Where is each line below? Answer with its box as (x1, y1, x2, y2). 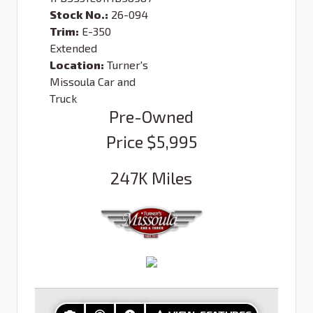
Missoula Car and (50, 75, 136, 89)
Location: (50, 58, 104, 72)
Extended (50, 41, 97, 55)
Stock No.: (50, 8, 108, 22)
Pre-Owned (109, 106, 194, 127)
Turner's (107, 58, 148, 72)
